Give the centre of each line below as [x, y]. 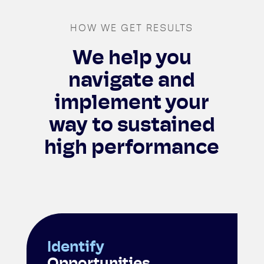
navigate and [132, 82]
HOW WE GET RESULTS [132, 29]
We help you [132, 60]
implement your [132, 104]
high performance [132, 149]
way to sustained [132, 127]
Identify [75, 248]
